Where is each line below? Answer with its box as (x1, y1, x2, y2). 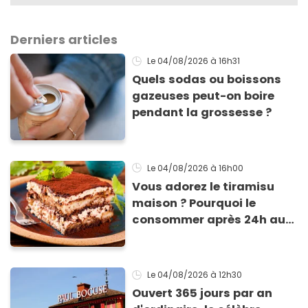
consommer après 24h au (132, 211, 286, 228)
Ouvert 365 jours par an (132, 285, 273, 301)
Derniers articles (10, 31, 118, 49)
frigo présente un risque (132, 228, 276, 244)
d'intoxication (132, 244, 218, 261)
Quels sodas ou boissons (132, 71, 282, 88)
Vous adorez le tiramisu (132, 178, 275, 195)
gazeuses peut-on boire (132, 88, 275, 104)
